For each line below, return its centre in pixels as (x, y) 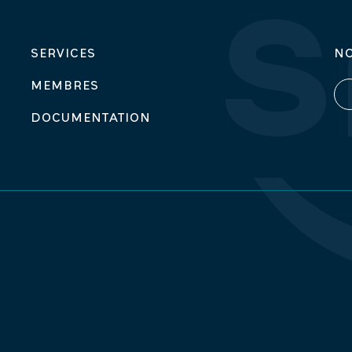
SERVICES (63, 54)
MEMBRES (64, 86)
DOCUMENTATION (90, 119)
